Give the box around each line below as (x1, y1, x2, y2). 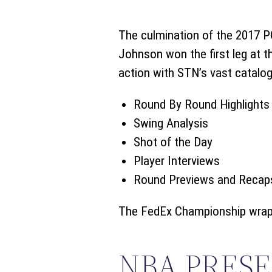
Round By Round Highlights (133, 97, 270, 112)
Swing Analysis (133, 116, 208, 131)
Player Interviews (133, 154, 220, 169)
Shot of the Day (133, 135, 212, 150)
